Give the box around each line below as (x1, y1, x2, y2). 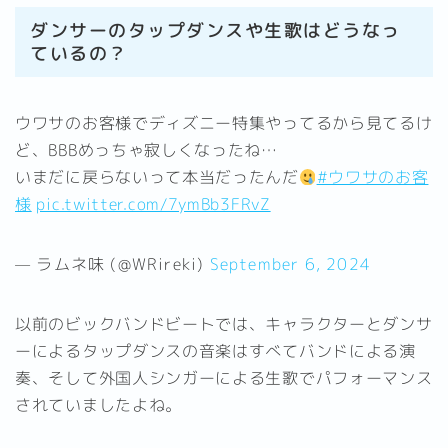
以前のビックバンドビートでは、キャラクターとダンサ (15, 313, 433, 336)
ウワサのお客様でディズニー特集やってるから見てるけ (15, 112, 433, 135)
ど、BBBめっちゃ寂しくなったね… (15, 139, 278, 162)
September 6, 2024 (209, 253, 372, 276)
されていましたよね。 (15, 394, 182, 417)
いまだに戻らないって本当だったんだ (15, 166, 299, 189)
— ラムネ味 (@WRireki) (15, 253, 210, 276)
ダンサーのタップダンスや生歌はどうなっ (30, 17, 401, 43)
